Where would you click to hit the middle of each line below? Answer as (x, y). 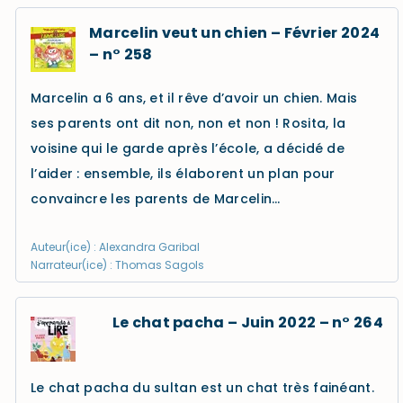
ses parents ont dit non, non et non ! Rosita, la (188, 123)
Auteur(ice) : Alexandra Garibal (115, 247)
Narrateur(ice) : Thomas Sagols (117, 265)
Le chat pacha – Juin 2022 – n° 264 (247, 322)
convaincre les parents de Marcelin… (156, 199)
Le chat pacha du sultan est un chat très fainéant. (202, 388)
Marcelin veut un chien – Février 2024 (235, 33)
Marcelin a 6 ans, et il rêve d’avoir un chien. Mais (194, 98)
